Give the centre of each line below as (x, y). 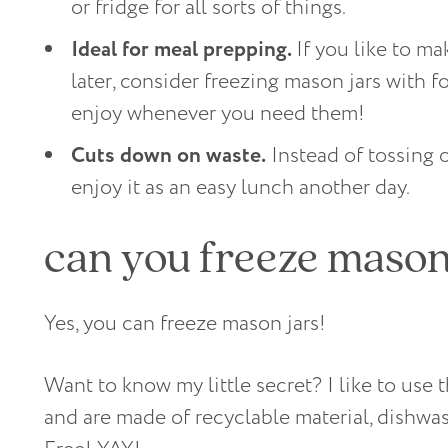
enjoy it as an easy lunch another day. (240, 188)
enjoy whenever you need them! (218, 114)
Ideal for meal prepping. (183, 50)
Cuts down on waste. (168, 156)
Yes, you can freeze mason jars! (185, 324)
